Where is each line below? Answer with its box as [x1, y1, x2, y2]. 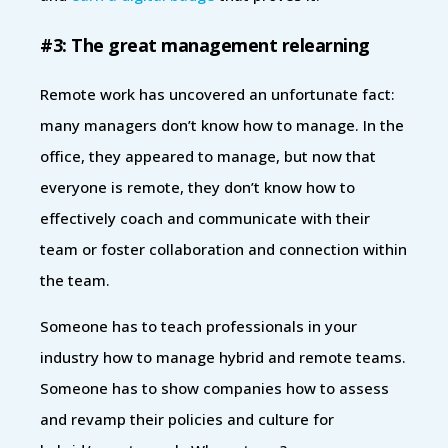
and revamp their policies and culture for [40, 408, 334, 429]
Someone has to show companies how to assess [40, 377, 389, 398]
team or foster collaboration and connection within [40, 238, 407, 259]
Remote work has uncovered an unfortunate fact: [40, 83, 395, 104]
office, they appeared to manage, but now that [40, 145, 376, 166]
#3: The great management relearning [40, 32, 370, 57]
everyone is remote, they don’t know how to [40, 176, 355, 197]
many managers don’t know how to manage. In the [40, 114, 404, 135]
